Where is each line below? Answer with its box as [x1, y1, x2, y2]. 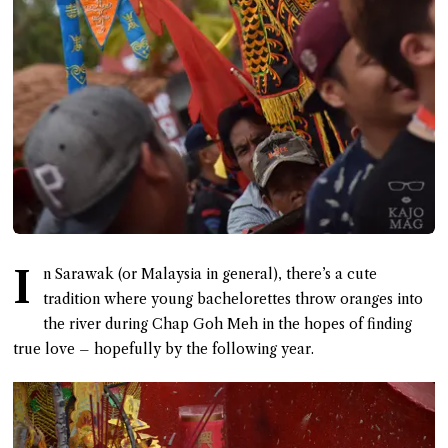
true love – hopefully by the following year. [13, 339, 315, 358]
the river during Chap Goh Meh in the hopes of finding [43, 314, 413, 333]
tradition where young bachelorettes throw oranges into [43, 289, 424, 308]
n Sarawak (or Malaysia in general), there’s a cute [43, 264, 378, 283]
